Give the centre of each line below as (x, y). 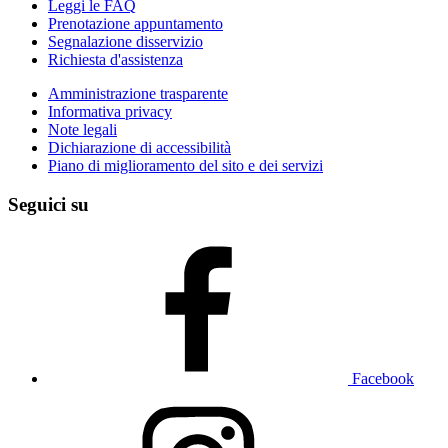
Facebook (383, 379)
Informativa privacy (110, 111)
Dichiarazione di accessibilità (139, 147)
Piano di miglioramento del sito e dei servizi (185, 165)
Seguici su (48, 204)
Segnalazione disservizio (125, 41)
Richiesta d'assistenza (115, 59)
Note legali (82, 129)
